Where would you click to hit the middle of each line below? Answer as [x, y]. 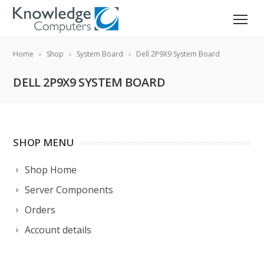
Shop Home [51, 170]
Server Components [69, 190]
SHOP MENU [44, 142]
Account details [58, 230]
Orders [40, 210]
